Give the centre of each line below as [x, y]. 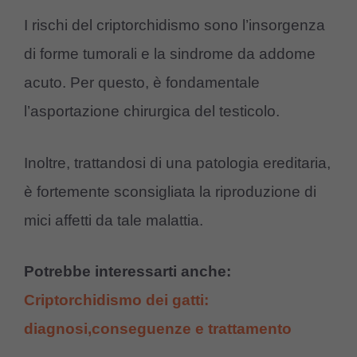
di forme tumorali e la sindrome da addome [170, 54]
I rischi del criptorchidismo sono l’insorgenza [175, 25]
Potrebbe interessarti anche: [127, 272]
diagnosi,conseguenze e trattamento [158, 329]
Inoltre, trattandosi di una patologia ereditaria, [177, 163]
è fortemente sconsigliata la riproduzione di [170, 191]
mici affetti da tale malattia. [114, 220]
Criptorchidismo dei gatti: [116, 300]
